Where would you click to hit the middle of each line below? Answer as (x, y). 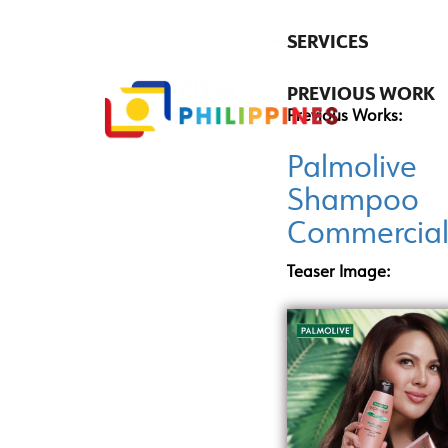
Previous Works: (346, 117)
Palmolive (352, 169)
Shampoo (353, 202)
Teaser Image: (340, 273)
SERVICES (327, 43)
